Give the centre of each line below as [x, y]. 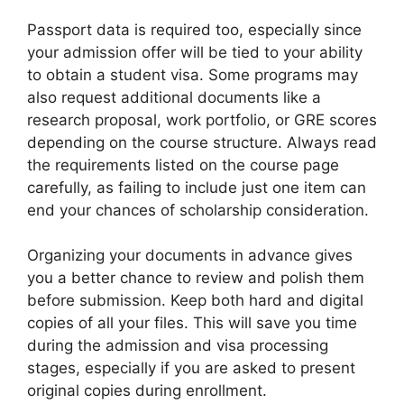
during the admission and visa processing [178, 345]
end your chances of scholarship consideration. [198, 210]
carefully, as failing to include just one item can [197, 187]
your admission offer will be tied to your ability [195, 52]
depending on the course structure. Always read [202, 142]
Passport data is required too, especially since [194, 29]
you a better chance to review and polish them [196, 278]
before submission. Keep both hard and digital [195, 300]
